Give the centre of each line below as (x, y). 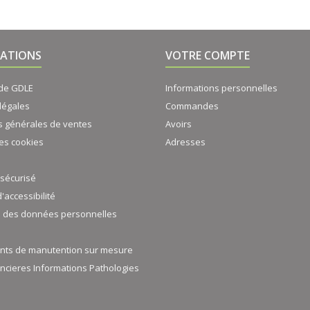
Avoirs (179, 124)
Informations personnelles (221, 88)
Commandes (192, 106)
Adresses (185, 142)
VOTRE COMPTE (208, 56)
